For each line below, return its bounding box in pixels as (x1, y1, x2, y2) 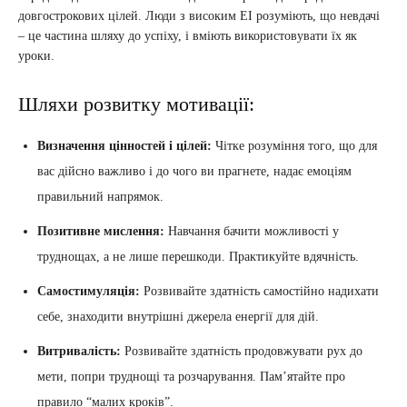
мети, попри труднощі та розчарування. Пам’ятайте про (37, 370, 345, 384)
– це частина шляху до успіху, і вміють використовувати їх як (18, 29, 357, 44)
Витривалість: (37, 344, 121, 359)
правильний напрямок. (37, 190, 164, 204)
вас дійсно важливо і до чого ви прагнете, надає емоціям (37, 164, 352, 179)
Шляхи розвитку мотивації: (18, 93, 254, 116)
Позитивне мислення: (37, 224, 164, 239)
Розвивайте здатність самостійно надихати (140, 284, 379, 299)
